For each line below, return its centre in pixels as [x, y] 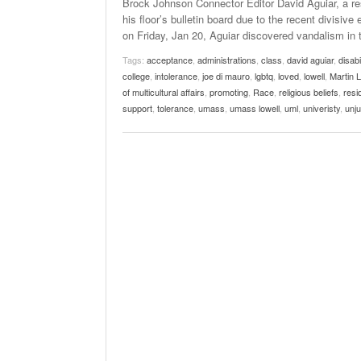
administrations [227, 60]
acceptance [170, 60]
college [136, 76]
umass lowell [255, 108]
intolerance [176, 76]
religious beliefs [309, 92]
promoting [229, 92]
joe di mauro [226, 76]
